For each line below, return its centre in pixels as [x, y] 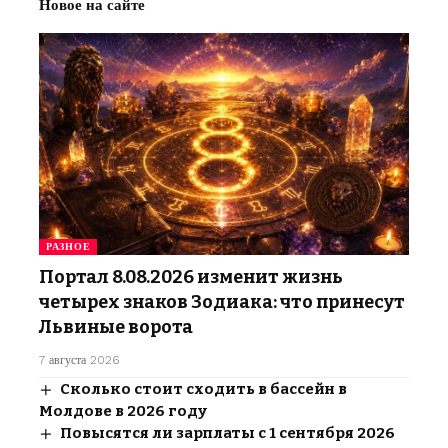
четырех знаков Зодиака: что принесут [222, 301]
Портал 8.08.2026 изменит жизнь [191, 276]
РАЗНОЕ [68, 246]
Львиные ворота [116, 326]
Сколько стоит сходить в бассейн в [204, 388]
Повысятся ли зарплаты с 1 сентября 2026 [228, 432]
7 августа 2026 [79, 359]
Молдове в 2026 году [123, 410]
